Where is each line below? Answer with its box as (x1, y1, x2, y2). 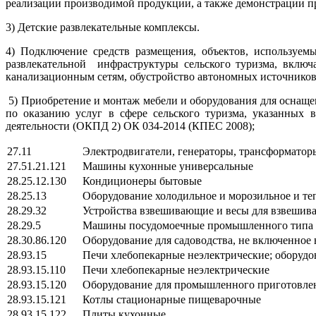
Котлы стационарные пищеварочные (68, 293, 261, 305)
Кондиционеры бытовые (68, 174, 202, 187)
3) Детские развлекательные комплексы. (6, 20, 200, 33)
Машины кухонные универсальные (68, 159, 253, 172)
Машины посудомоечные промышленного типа (68, 219, 313, 231)
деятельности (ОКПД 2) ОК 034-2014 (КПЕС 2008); (6, 119, 255, 132)
